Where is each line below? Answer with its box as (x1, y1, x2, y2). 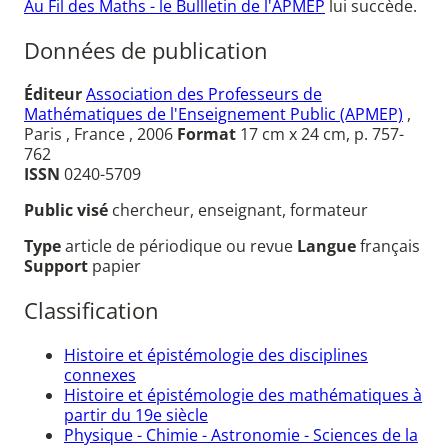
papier (92, 255, 141, 278)
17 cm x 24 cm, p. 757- (236, 123, 404, 146)
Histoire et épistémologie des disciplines (64, 343, 368, 366)
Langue (297, 235, 360, 258)
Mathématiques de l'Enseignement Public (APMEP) (24, 103, 403, 126)
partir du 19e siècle (64, 403, 208, 426)
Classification (24, 295, 159, 325)
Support (24, 255, 92, 278)
